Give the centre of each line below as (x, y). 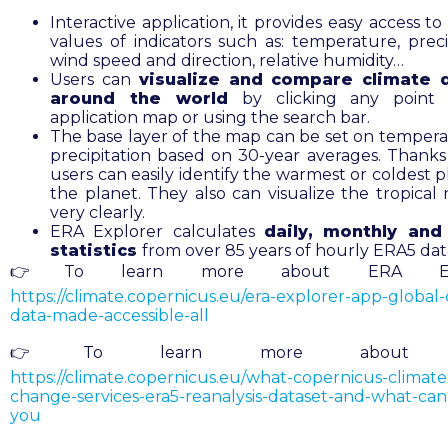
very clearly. (97, 213)
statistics (96, 251)
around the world (139, 99)
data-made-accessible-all (109, 316)
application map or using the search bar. (210, 118)
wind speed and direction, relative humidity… (227, 61)
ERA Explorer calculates (157, 232)
